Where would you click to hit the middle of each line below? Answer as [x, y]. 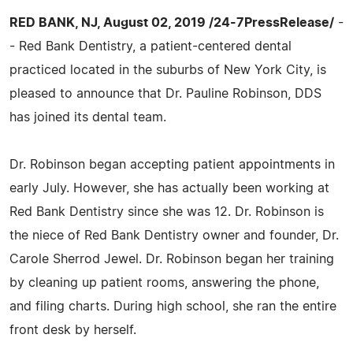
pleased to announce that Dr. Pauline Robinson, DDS [165, 93]
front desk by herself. [73, 330]
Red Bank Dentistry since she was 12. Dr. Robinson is [167, 212]
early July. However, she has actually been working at [169, 188]
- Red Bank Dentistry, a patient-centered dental [150, 46]
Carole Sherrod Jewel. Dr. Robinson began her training [172, 259]
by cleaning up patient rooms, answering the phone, [164, 282]
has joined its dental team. [88, 117]
